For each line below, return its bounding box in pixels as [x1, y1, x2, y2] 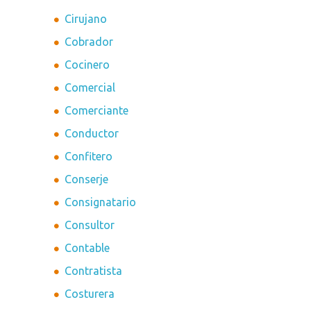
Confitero [65, 150, 113, 163]
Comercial [65, 81, 116, 94]
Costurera [65, 287, 115, 301]
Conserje [65, 173, 109, 186]
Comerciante [65, 104, 129, 117]
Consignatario [65, 196, 137, 209]
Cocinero [65, 58, 110, 72]
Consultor [65, 219, 115, 232]
